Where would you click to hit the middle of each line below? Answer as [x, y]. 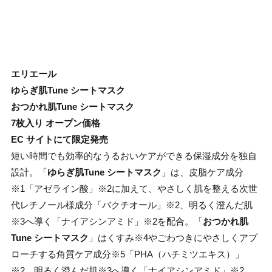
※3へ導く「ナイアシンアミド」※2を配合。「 [107, 221]
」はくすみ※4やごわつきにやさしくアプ [173, 237]
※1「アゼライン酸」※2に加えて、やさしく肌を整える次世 [134, 188]
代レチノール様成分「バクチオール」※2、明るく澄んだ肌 [132, 205]
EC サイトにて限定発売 [59, 139]
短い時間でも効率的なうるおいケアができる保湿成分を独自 [134, 155]
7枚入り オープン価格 [56, 123]
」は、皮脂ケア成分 [202, 172]
